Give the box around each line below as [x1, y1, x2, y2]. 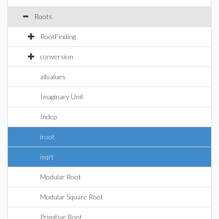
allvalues [40, 72, 66, 81]
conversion [40, 52, 73, 61]
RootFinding [40, 32, 76, 41]
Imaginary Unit [40, 92, 84, 101]
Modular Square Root [40, 193, 103, 201]
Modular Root [40, 173, 81, 181]
